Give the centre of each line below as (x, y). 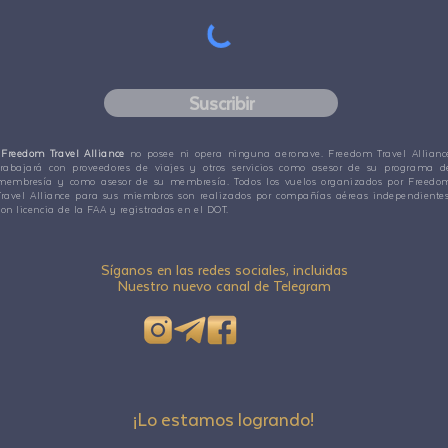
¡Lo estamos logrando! (223, 419)
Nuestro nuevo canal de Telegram (224, 285)
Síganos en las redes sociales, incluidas (224, 269)
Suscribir (221, 103)
